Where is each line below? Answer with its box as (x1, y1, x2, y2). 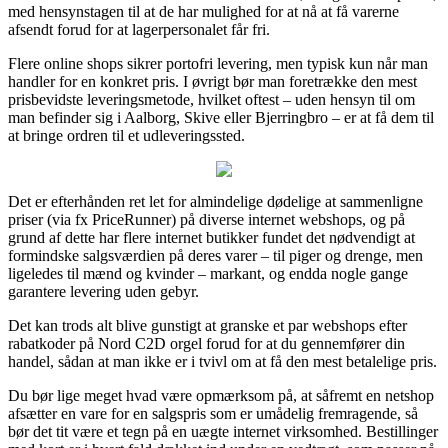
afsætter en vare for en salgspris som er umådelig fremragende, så (8, 404, 418, 422)
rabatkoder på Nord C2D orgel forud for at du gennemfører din (8, 334, 405, 352)
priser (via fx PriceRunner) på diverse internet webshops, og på (8, 210, 405, 228)
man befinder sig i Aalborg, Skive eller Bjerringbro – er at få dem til (8, 108, 434, 126)
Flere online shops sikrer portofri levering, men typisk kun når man (8, 54, 428, 72)
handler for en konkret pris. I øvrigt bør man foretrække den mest (8, 72, 417, 90)
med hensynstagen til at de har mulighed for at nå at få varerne (8, 2, 399, 20)
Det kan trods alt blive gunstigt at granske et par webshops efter (8, 316, 407, 334)
